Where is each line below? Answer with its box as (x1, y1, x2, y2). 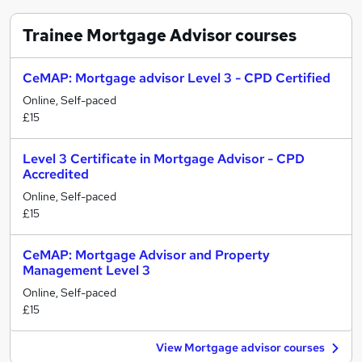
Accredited (23, 166, 89, 183)
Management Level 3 (23, 262, 150, 279)
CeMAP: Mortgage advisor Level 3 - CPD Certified (23, 69, 330, 86)
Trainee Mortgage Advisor (23, 25, 232, 46)
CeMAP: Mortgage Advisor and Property (23, 246, 270, 263)
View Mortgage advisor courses (156, 340, 325, 355)
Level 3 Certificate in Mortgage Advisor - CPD (23, 150, 305, 167)
